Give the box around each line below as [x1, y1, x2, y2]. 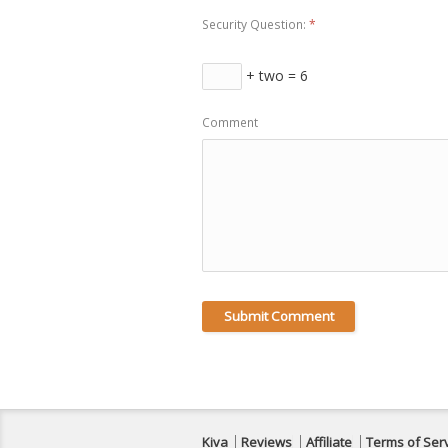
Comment [202, 113, 258, 131]
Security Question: [202, 15, 306, 33]
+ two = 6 [242, 66, 308, 86]
